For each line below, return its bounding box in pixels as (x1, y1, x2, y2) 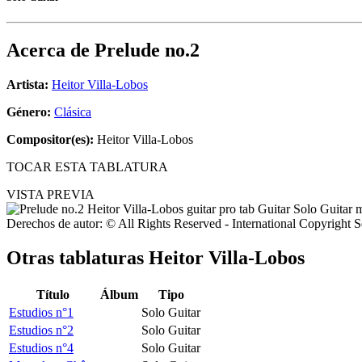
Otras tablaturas (6, 247, 149, 269)
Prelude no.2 (95, 40, 200, 61)
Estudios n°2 (9, 322, 74, 337)
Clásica (54, 105, 91, 120)
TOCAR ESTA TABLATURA (6, 160, 168, 175)
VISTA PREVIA (6, 187, 95, 202)
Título (36, 287, 69, 301)
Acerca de (6, 40, 95, 61)
